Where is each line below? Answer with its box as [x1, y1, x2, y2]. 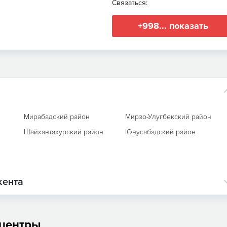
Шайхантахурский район [23, 128, 103, 136]
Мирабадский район [23, 112, 90, 121]
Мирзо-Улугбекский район [125, 112, 212, 121]
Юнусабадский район [125, 128, 196, 136]
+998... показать [137, 20, 208, 31]
